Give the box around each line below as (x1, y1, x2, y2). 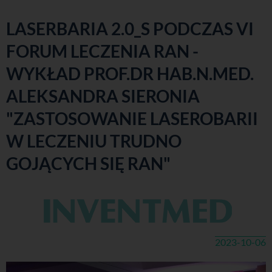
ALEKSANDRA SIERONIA (6, 85, 200, 106)
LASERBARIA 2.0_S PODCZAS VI (6, 18, 254, 39)
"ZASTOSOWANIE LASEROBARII (6, 107, 258, 129)
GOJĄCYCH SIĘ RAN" (6, 152, 171, 174)
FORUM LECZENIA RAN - (6, 40, 199, 61)
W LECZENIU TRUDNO (6, 130, 182, 151)
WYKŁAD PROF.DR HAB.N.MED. (6, 63, 254, 84)
